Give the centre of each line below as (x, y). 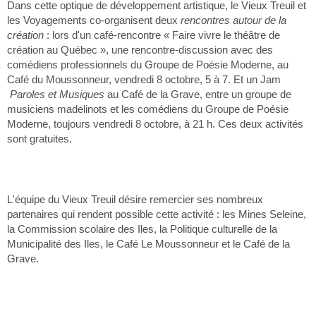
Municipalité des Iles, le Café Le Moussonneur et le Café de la (148, 243)
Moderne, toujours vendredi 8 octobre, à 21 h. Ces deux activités (155, 123)
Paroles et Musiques (57, 94)
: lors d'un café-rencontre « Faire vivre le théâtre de (162, 35)
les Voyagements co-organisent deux (94, 20)
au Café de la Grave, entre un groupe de (198, 94)
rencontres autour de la (233, 20)
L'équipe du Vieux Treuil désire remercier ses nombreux (135, 199)
